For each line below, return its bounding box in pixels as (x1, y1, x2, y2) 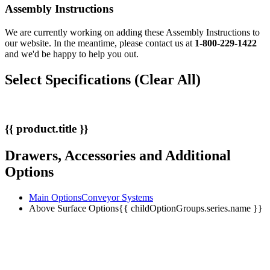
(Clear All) (134, 72, 201, 88)
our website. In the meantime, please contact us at (5, 38, 195, 49)
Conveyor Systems (81, 192, 153, 202)
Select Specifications (5, 72, 134, 88)
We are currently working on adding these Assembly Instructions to (5, 27, 260, 38)
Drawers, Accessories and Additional (5, 147, 231, 163)
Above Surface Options (29, 202, 119, 213)
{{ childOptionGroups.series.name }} (119, 202, 263, 213)
